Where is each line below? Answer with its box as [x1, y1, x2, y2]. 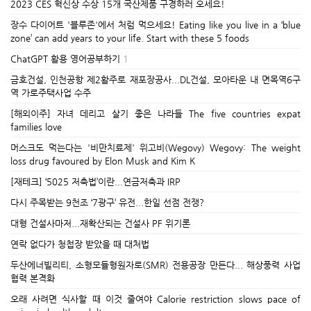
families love [10, 121, 62, 132]
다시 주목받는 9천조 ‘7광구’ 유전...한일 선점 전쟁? [10, 197, 204, 208]
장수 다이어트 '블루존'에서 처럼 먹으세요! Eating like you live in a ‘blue [10, 19, 301, 30]
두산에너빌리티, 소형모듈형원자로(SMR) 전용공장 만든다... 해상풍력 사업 [10, 260, 301, 270]
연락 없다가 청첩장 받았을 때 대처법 [10, 239, 149, 249]
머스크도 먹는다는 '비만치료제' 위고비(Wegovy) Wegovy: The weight [10, 142, 301, 153]
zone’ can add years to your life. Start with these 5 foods [10, 33, 249, 43]
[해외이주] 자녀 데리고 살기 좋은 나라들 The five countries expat [10, 108, 301, 119]
